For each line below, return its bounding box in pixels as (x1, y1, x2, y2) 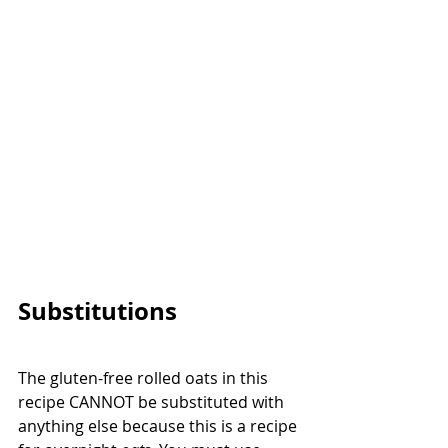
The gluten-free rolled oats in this (18, 366, 272, 389)
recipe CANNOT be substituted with (18, 390, 288, 413)
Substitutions (18, 293, 177, 328)
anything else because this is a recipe (18, 414, 301, 437)
